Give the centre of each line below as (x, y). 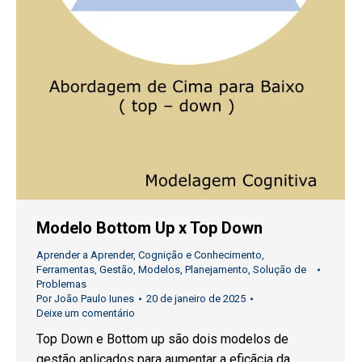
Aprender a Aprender (85, 255)
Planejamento (217, 270)
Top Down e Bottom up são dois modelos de (162, 339)
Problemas (61, 284)
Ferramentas (65, 270)
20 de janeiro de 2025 (196, 299)
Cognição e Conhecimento (200, 255)
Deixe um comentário (86, 314)
